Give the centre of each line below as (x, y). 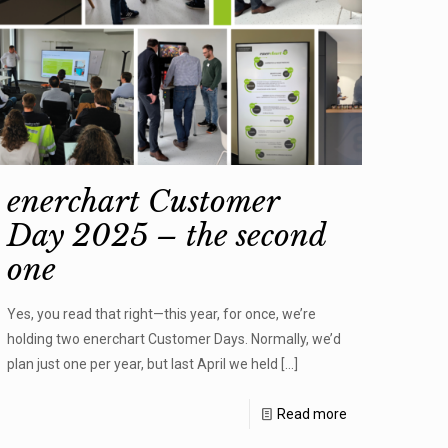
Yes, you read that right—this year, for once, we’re (162, 314)
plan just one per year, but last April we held (143, 364)
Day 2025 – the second (167, 236)
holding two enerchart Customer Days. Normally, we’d (174, 339)
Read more (311, 414)
